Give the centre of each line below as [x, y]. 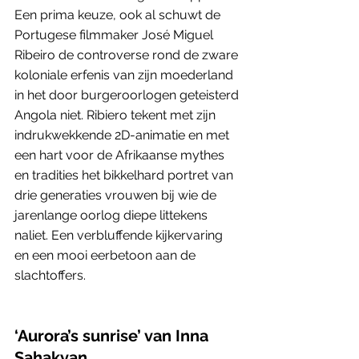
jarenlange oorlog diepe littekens [113, 215]
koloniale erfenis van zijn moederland [125, 75]
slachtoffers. [50, 275]
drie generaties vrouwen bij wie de [117, 195]
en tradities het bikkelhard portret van [125, 175]
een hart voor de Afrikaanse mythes [121, 155]
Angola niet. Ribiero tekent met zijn [117, 115]
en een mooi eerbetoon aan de [107, 255]
